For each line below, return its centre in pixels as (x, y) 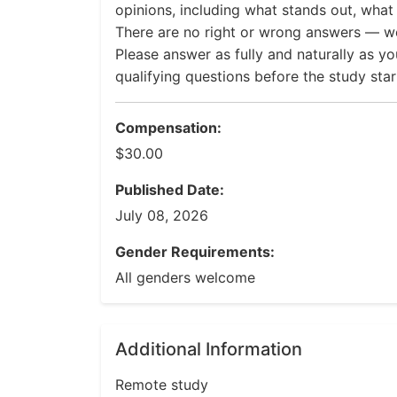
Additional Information (209, 349)
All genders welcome (185, 277)
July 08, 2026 (162, 215)
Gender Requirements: (195, 252)
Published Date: (170, 190)
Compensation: (168, 128)
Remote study (162, 385)
